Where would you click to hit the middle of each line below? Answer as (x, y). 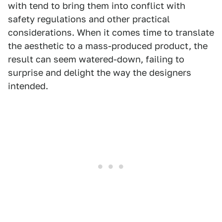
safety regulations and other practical (89, 19)
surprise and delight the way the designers (100, 72)
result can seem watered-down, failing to (96, 59)
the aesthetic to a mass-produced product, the (108, 46)
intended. (28, 86)
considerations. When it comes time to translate (111, 32)
